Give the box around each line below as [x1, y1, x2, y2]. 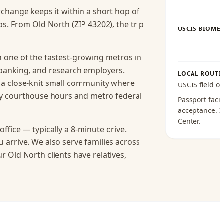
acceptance [177, 106, 215, 115]
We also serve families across [31, 137, 140, 147]
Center [177, 116, 199, 126]
